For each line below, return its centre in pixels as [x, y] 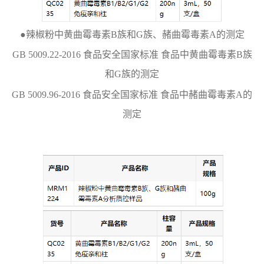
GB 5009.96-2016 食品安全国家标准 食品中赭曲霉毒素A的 [132, 94]
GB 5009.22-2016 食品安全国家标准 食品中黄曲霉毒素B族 [132, 55]
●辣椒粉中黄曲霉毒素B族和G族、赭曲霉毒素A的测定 [132, 34]
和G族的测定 [132, 74]
